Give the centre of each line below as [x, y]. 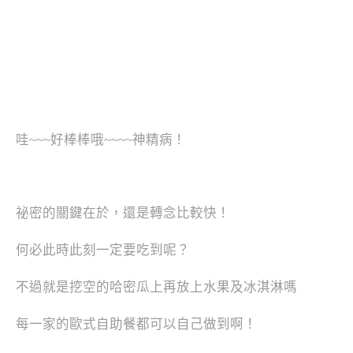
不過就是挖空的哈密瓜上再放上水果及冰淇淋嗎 [156, 287]
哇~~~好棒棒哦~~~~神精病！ [101, 139]
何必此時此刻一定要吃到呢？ [103, 251]
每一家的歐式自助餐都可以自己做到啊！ [136, 324]
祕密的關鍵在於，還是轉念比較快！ [123, 214]
